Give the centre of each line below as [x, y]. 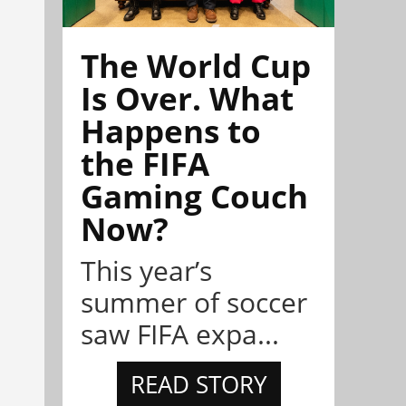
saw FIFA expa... [180, 334]
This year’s [146, 271]
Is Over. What [187, 99]
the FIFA [145, 164]
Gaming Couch [194, 197]
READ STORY [198, 385]
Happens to [171, 131]
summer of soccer [194, 303]
